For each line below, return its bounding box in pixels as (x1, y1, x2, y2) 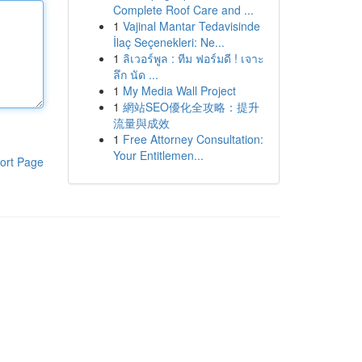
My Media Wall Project (122, 82, 236, 99)
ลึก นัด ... (112, 66, 158, 82)
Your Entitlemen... (112, 147, 204, 163)
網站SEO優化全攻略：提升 (122, 99, 259, 115)
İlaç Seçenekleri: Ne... (112, 34, 225, 50)
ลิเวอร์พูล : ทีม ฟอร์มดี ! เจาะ (122, 50, 264, 66)
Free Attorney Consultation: (122, 131, 263, 147)
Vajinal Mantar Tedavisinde (122, 18, 260, 34)
